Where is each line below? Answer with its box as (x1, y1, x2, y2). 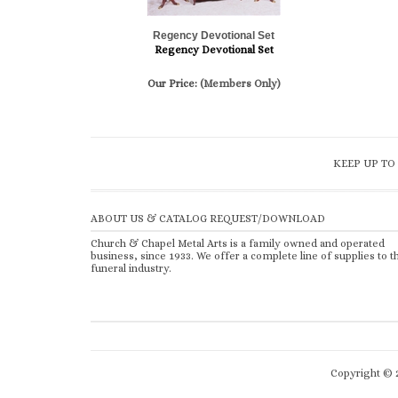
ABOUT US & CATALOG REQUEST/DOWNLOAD (91, 212, 325, 225)
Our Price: (147, 76, 200, 90)
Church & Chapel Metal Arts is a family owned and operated (91, 237, 385, 250)
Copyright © (330, 367, 395, 379)
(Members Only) (199, 76, 281, 90)
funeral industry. (91, 262, 171, 275)
